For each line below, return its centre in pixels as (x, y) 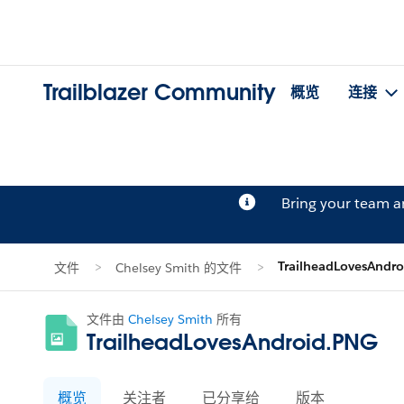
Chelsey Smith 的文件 (179, 268)
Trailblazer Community (160, 93)
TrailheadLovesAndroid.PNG (232, 341)
